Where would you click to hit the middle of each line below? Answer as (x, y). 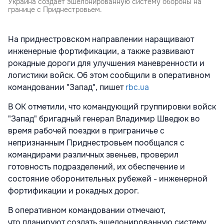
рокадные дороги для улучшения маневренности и (106, 63)
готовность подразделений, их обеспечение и (96, 167)
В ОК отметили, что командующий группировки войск (112, 107)
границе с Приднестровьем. (55, 10)
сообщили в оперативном (160, 75)
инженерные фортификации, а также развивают (101, 51)
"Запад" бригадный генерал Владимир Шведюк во (104, 119)
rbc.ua (137, 87)
